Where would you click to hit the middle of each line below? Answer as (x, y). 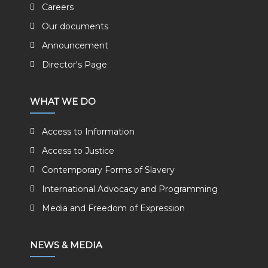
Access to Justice (78, 151)
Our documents (75, 26)
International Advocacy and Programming (130, 189)
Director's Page (74, 65)
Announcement (75, 45)
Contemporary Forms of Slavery (108, 170)
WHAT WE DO (63, 101)
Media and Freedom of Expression (113, 208)
